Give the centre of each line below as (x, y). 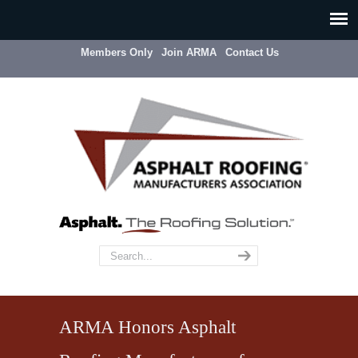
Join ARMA (189, 52)
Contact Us (253, 52)
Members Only (116, 52)
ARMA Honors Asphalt (147, 327)
